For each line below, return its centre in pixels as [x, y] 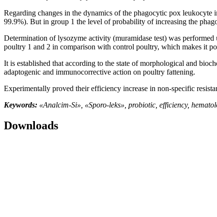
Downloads [31, 125]
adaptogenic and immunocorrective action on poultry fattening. [100, 72]
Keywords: [21, 105]
